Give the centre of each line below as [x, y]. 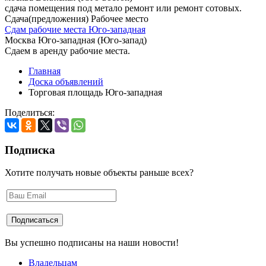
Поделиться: [30, 112]
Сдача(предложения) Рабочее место [77, 18]
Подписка [30, 150]
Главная [45, 71]
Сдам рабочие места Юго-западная [75, 29]
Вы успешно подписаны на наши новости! [92, 243]
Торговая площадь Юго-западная [95, 92]
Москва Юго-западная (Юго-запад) [76, 40]
